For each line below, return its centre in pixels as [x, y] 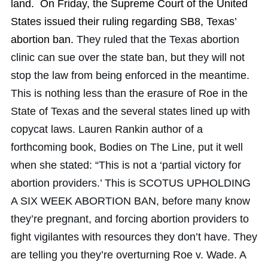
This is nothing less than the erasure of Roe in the [129, 93]
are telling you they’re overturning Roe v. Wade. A [128, 255]
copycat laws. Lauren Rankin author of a [107, 129]
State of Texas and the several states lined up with [130, 111]
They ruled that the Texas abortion [158, 39]
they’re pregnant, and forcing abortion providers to [130, 219]
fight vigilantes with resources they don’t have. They [134, 237]
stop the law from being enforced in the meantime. [130, 75]
